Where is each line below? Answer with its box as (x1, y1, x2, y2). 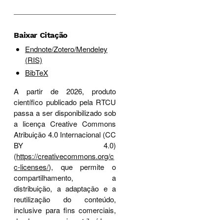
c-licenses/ (14, 161, 49, 172)
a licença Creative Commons (14, 118, 116, 129)
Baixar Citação (14, 30, 68, 40)
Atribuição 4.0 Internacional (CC (14, 129, 116, 139)
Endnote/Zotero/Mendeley (25, 44, 108, 54)
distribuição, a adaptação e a (14, 183, 116, 193)
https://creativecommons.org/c (16, 150, 114, 161)
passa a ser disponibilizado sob (14, 107, 116, 118)
